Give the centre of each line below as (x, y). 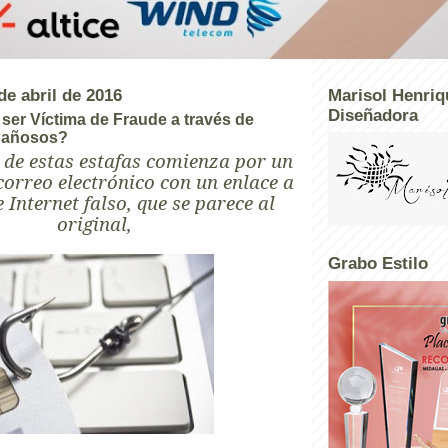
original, (94, 223)
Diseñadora (373, 115)
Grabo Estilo (378, 263)
